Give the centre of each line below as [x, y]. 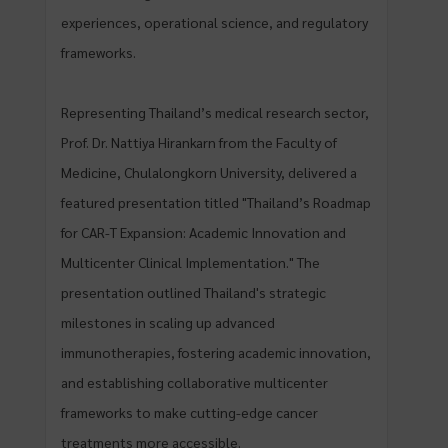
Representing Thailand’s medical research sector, [215, 112]
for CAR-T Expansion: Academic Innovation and [203, 232]
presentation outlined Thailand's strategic [193, 292]
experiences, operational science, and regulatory [214, 22]
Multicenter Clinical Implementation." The [190, 262]
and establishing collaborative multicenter [194, 382]
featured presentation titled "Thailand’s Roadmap [216, 202]
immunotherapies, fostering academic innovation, [216, 352]
